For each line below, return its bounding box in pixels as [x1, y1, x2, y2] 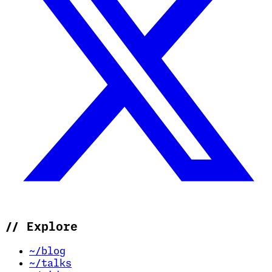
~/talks [29, 259, 72, 270]
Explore [19, 222, 78, 234]
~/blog [29, 246, 66, 257]
